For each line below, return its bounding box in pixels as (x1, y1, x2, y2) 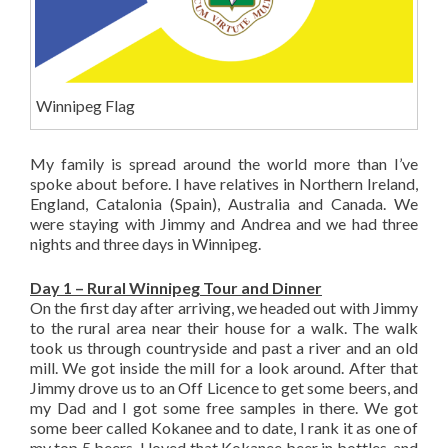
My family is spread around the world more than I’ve (30, 153, 418, 173)
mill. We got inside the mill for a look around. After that (30, 357, 418, 377)
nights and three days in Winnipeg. (30, 233, 261, 253)
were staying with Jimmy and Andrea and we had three (30, 213, 418, 233)
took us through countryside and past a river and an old (30, 337, 418, 357)
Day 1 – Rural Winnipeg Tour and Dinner (30, 277, 322, 297)
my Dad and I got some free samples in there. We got (30, 397, 418, 417)
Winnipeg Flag (35, 95, 135, 115)
